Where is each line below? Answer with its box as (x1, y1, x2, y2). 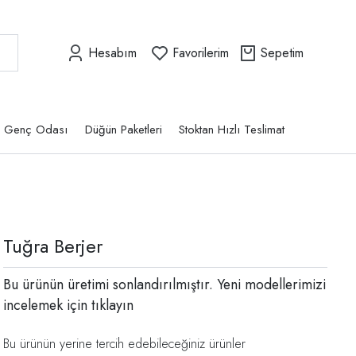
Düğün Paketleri (84, 121, 162, 139)
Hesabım (88, 43, 137, 62)
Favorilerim (172, 43, 229, 62)
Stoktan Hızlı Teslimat (179, 121, 285, 139)
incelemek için (3, 295, 87, 316)
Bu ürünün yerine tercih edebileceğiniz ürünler (3, 335, 246, 354)
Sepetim (261, 43, 304, 62)
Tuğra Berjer (3, 232, 103, 261)
